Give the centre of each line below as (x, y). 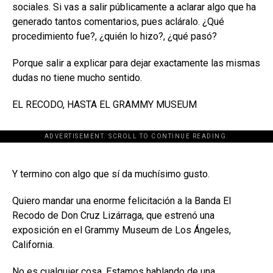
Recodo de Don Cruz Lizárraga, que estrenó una (113, 215)
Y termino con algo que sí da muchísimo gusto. (111, 174)
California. (33, 244)
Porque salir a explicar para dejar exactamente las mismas (136, 63)
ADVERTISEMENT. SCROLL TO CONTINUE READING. (136, 136)
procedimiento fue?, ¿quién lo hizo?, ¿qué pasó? (115, 36)
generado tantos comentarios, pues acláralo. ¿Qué (118, 21)
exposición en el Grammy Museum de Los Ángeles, (122, 230)
